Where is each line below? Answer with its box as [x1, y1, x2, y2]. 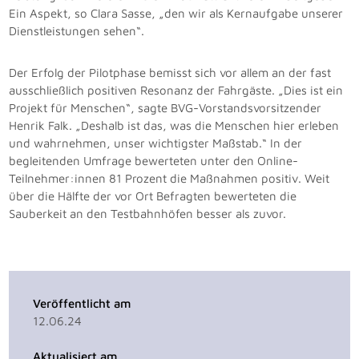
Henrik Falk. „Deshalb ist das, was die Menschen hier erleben [9, 119, 340, 133]
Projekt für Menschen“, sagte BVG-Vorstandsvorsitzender [9, 101, 322, 115]
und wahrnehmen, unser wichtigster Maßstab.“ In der [9, 136, 303, 151]
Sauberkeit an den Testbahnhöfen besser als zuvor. [9, 207, 287, 221]
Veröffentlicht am [33, 296, 131, 311]
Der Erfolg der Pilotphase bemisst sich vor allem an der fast [9, 66, 332, 80]
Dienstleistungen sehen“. [9, 24, 145, 38]
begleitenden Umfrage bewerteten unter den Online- [9, 154, 299, 168]
